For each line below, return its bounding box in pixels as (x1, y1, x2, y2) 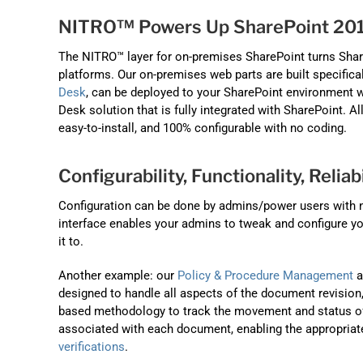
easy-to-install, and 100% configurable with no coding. (58, 121, 347, 136)
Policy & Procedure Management (177, 267, 353, 283)
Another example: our (58, 267, 177, 283)
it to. (58, 233, 83, 249)
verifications (58, 339, 125, 354)
